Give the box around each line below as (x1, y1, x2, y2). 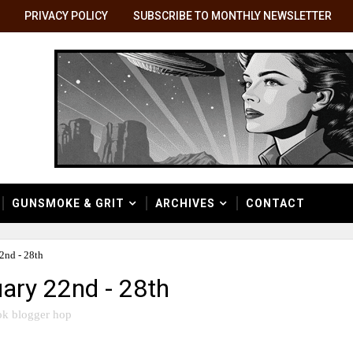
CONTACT (246, 197, 305, 210)
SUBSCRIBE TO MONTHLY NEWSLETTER (133, 9, 332, 22)
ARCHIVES (155, 197, 215, 210)
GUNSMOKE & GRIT (12, 197, 124, 210)
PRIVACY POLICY (24, 9, 108, 22)
